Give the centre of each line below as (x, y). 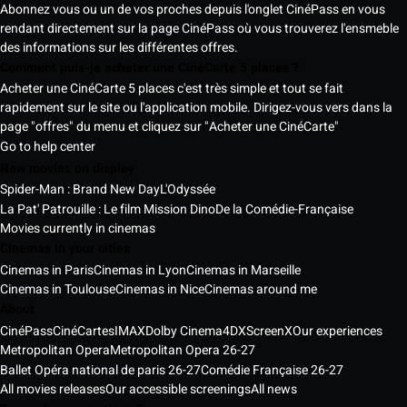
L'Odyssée (188, 190)
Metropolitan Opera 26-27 (183, 351)
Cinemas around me (261, 290)
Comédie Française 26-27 (272, 370)
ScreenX (269, 331)
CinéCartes (84, 331)
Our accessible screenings (178, 389)
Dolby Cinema (184, 331)
